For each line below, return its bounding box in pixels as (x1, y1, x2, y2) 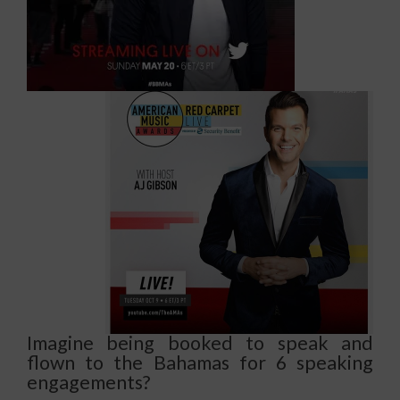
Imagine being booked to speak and (27, 330, 373, 354)
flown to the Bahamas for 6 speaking (27, 350, 373, 374)
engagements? (27, 370, 150, 394)
